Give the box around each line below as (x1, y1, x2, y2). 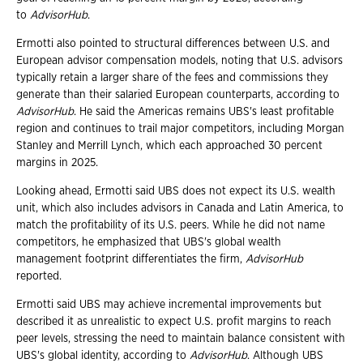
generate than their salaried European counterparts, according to (16, 88, 340, 100)
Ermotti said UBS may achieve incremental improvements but (16, 298, 322, 310)
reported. (16, 270, 62, 282)
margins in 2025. (16, 156, 98, 169)
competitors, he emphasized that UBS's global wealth (16, 236, 281, 248)
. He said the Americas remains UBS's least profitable (74, 105, 334, 117)
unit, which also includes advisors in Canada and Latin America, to (16, 202, 344, 214)
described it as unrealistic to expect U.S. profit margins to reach (16, 315, 331, 327)
